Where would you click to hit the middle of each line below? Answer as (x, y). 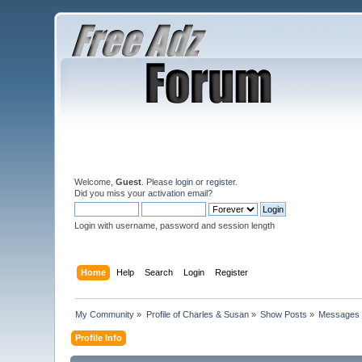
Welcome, (95, 182)
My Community (105, 314)
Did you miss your (112, 193)
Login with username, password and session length (175, 225)
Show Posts (284, 314)
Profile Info (99, 337)
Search (158, 272)
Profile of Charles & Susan (197, 314)
